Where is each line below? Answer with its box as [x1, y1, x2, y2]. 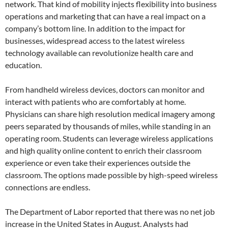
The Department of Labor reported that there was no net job [5, 207, 215, 217]
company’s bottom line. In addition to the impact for [5, 23, 185, 34]
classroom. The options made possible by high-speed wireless [5, 170, 218, 180]
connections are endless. [5, 182, 90, 192]
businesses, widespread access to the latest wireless [5, 36, 185, 46]
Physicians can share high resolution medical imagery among [5, 109, 215, 119]
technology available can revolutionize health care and [5, 48, 193, 58]
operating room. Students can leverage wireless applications [5, 133, 213, 144]
